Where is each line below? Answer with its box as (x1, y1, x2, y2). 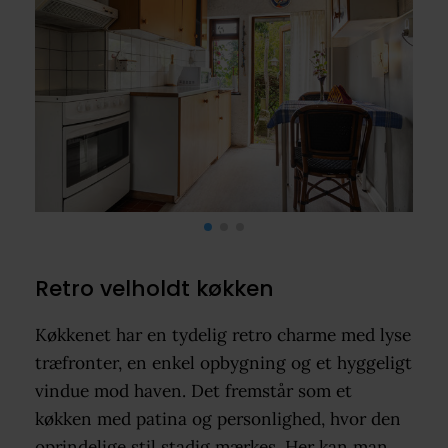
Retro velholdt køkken (34, 273, 274, 305)
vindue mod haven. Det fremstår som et (34, 379, 352, 402)
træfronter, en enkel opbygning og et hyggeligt (34, 351, 412, 374)
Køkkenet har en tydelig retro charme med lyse (34, 323, 411, 346)
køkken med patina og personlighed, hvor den (34, 407, 401, 430)
